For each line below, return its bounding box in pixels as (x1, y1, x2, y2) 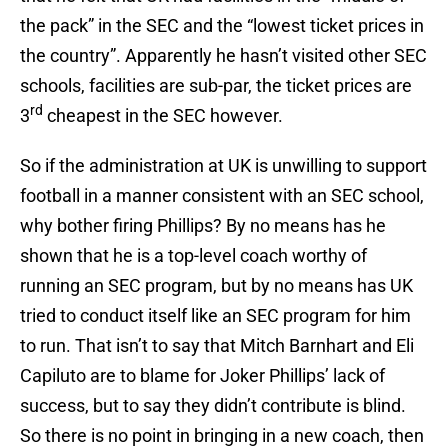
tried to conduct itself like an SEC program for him (20, 305, 411, 327)
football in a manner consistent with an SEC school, (20, 185, 424, 207)
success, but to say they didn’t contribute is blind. (20, 395, 406, 417)
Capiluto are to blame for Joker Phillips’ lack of (20, 365, 385, 387)
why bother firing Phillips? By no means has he (20, 215, 386, 237)
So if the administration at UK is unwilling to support (20, 155, 427, 177)
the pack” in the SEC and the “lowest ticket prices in (20, 15, 424, 37)
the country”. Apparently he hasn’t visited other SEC (20, 45, 427, 67)
